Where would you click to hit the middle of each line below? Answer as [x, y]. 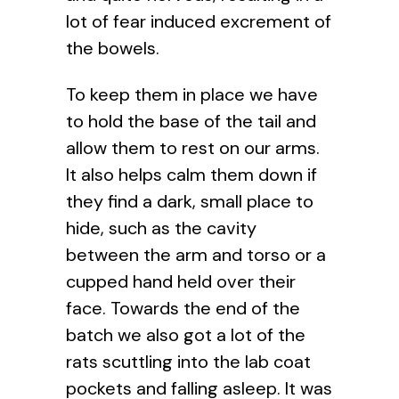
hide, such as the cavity [161, 228]
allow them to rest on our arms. [193, 147]
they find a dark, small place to [190, 201]
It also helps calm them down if [191, 174]
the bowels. [113, 48]
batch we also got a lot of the [186, 334]
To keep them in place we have [192, 94]
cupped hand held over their [181, 281]
